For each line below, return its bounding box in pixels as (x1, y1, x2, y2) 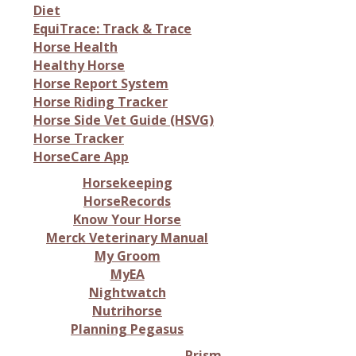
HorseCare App (33, 148, 129, 165)
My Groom (94, 247, 161, 265)
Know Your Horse (73, 211, 181, 228)
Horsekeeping (82, 174, 172, 192)
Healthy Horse (33, 56, 125, 74)
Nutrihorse (92, 302, 162, 319)
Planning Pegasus (71, 320, 184, 338)
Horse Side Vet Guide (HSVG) (33, 111, 214, 129)
